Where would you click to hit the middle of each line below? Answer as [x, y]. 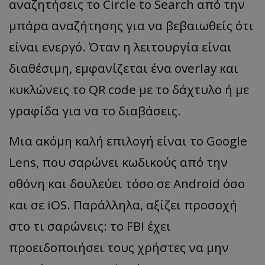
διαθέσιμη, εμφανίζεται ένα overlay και [124, 68]
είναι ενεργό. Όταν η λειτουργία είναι [120, 46]
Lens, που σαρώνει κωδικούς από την [118, 162]
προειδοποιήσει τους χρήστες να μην [119, 247]
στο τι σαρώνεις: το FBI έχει [90, 226]
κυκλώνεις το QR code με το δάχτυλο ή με [129, 89]
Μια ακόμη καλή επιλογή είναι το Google [128, 140]
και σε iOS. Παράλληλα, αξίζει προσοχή [123, 204]
